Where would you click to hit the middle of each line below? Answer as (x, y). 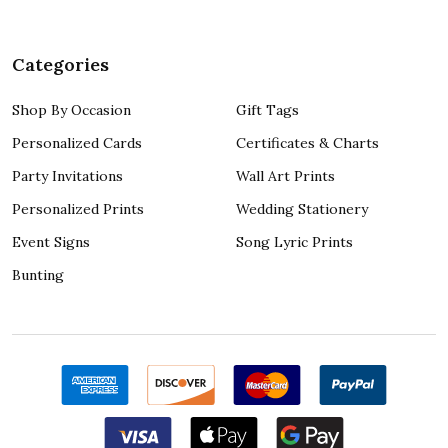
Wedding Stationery (302, 208)
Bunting (38, 274)
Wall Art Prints (285, 175)
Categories (60, 64)
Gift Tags (267, 109)
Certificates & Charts (307, 142)
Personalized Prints (78, 208)
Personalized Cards (77, 142)
